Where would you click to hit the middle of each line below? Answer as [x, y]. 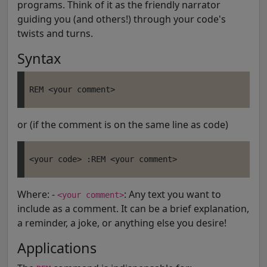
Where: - [37, 194]
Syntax [39, 58]
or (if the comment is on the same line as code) [123, 124]
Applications [57, 248]
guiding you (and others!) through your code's [122, 19]
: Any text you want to [173, 194]
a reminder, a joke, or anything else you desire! [122, 223]
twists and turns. [55, 33]
